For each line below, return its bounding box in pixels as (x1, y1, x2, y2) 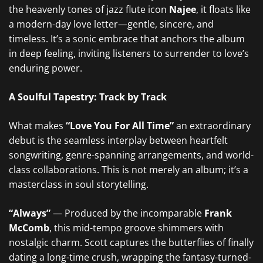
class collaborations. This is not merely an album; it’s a (9, 163, 248, 176)
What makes (9, 119, 66, 132)
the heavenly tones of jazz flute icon (9, 3, 169, 16)
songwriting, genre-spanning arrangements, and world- (9, 149, 254, 161)
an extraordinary (174, 119, 251, 132)
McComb (9, 221, 49, 234)
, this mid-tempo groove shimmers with (49, 221, 224, 234)
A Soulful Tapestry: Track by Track (9, 90, 167, 103)
